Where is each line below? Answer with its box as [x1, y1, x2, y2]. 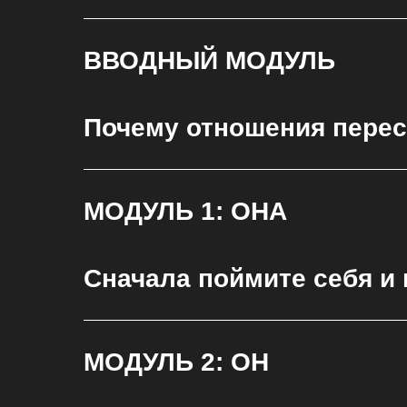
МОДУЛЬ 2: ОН [84, 348, 269, 376]
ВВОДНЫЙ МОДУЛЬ [84, 46, 335, 74]
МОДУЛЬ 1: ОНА [84, 197, 287, 225]
